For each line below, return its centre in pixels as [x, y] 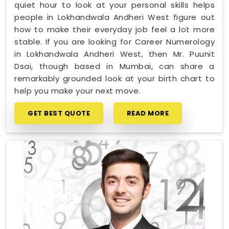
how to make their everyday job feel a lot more [114, 29]
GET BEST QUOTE [59, 113]
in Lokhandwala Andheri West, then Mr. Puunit [114, 54]
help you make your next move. [77, 90]
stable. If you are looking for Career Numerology [114, 41]
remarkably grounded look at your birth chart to [114, 78]
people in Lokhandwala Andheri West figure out [114, 17]
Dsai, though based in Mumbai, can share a [114, 66]
